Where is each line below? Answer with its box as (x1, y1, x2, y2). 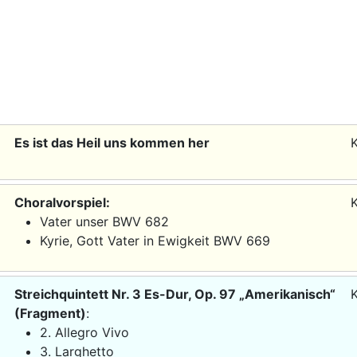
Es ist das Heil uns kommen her (14, 134, 210, 151)
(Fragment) (14, 304, 86, 321)
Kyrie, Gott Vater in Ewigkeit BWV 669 (39, 232, 270, 249)
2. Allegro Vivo (39, 324, 129, 340)
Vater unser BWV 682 (39, 213, 169, 229)
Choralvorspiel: (14, 194, 110, 210)
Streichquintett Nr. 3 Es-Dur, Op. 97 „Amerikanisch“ (14, 285, 335, 302)
